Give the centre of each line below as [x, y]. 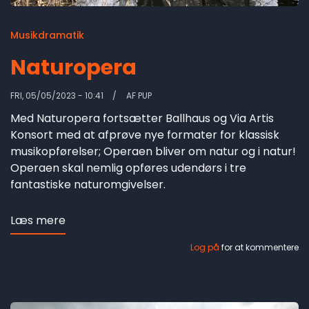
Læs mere [38, 221]
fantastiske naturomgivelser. [88, 185]
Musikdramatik [47, 36]
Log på [205, 248]
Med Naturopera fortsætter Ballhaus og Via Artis [142, 119]
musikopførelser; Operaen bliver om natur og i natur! [153, 152]
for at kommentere [259, 248]
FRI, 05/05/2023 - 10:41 [57, 96]
